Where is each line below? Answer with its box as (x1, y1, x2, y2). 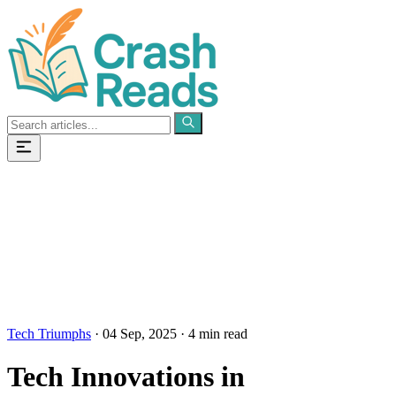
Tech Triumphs (7, 326, 91, 341)
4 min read (188, 326, 247, 341)
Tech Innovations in (7, 361, 245, 393)
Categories (7, 205, 66, 220)
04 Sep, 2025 (103, 326, 177, 341)
